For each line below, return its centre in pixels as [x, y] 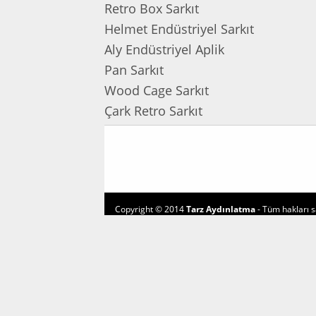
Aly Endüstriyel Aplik [164, 49]
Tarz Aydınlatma [221, 209]
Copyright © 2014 [151, 209]
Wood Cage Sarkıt [157, 90]
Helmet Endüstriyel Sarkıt [179, 29]
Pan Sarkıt [134, 70]
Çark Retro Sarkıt [153, 111]
